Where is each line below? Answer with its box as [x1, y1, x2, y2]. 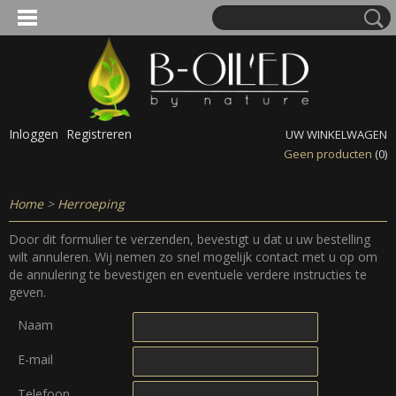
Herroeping [57, 195, 125, 212]
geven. [9, 284, 46, 301]
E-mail [18, 351, 53, 368]
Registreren [66, 126, 132, 142]
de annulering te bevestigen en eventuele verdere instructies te [9, 266, 367, 283]
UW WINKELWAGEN [286, 126, 387, 142]
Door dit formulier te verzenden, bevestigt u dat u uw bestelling [9, 231, 370, 247]
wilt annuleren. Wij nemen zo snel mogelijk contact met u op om [9, 248, 377, 265]
